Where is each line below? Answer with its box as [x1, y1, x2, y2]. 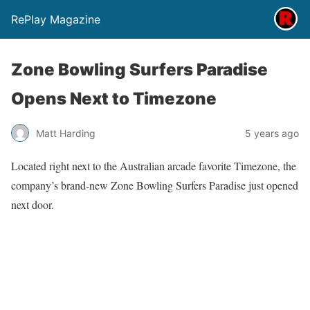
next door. [11, 197, 54, 212]
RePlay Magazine [11, 12, 100, 26]
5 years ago [245, 127, 299, 139]
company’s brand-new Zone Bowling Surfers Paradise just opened [11, 178, 298, 192]
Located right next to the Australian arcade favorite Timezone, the [11, 158, 296, 173]
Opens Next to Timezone [11, 89, 217, 109]
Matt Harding [36, 127, 95, 139]
